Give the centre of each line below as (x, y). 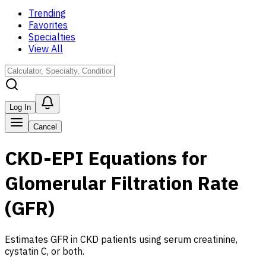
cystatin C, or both (44, 251)
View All (46, 49)
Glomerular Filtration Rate (122, 183)
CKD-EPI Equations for (106, 158)
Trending (47, 13)
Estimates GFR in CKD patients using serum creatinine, (121, 239)
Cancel (45, 127)
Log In (20, 107)
